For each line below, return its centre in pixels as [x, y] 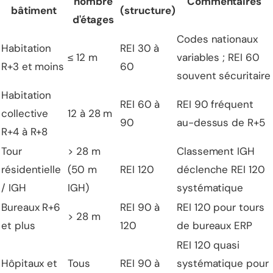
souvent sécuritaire [224, 76]
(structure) [148, 10]
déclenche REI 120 [221, 169]
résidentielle [31, 169]
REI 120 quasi [208, 245]
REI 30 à [140, 48]
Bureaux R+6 [31, 207]
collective [25, 113]
